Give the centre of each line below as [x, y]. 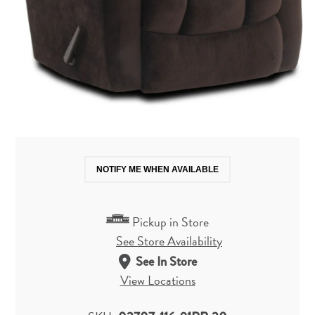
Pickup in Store [171, 222]
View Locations [157, 281]
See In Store [166, 262]
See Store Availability [169, 241]
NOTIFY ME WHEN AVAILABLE [157, 169]
